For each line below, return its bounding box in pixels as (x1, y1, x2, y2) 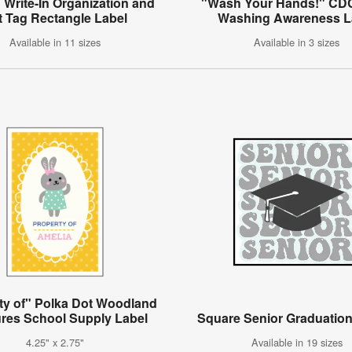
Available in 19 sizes (251, 335, 343, 350)
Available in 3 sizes (254, 35, 340, 50)
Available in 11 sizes (9, 35, 101, 50)
